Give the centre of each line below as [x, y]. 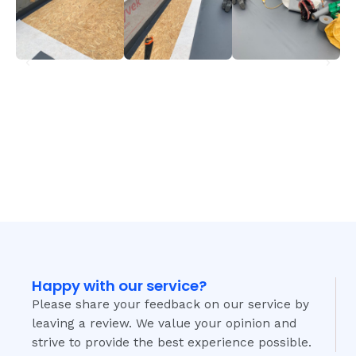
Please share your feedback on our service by [170, 305]
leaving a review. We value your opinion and [164, 324]
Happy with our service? [119, 286]
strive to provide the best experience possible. [172, 343]
